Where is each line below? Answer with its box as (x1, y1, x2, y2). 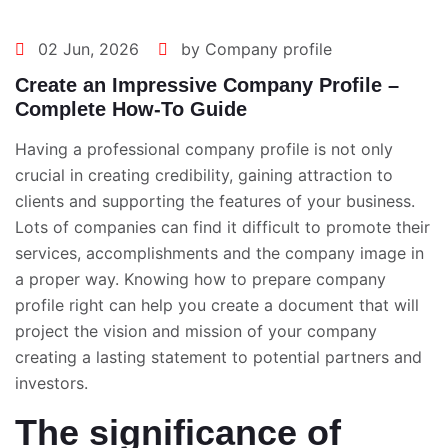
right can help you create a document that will (64, 295, 419, 315)
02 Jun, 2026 (33, 39, 144, 59)
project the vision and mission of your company (15, 321, 377, 341)
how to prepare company (194, 269, 386, 289)
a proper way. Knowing (15, 269, 194, 289)
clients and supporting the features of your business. (15, 191, 415, 211)
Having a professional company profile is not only (15, 139, 393, 159)
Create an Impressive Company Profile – (15, 74, 399, 96)
